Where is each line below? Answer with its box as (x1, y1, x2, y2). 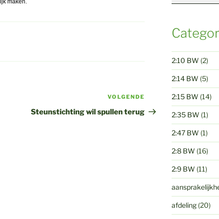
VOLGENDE (108, 93, 145, 101)
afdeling (171, 201, 197, 210)
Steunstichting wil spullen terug (31, 108, 145, 117)
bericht (144, 105, 172, 115)
